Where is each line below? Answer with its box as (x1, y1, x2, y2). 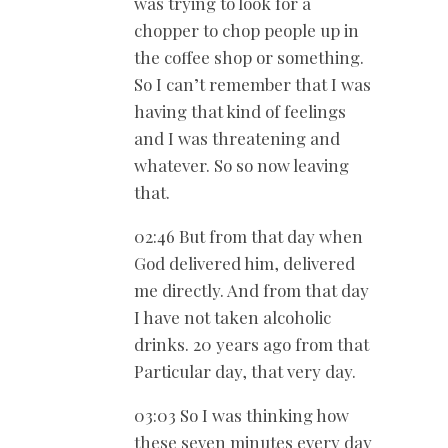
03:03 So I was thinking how (134, 403, 349, 426)
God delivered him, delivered (134, 251, 355, 274)
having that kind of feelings (134, 99, 346, 122)
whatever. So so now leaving (134, 153, 349, 176)
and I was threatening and (134, 126, 340, 149)
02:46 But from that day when (134, 224, 363, 247)
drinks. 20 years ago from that (134, 332, 369, 355)
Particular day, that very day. (134, 359, 356, 382)
